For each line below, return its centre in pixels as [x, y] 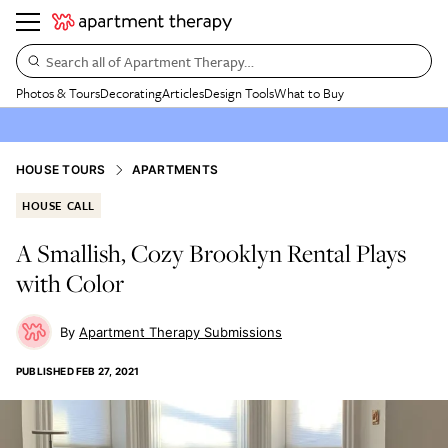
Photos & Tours [58, 93]
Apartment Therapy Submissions [180, 332]
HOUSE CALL [58, 205]
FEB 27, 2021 [108, 371]
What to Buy [309, 93]
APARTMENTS [175, 169]
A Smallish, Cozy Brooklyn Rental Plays [211, 253]
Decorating [131, 93]
